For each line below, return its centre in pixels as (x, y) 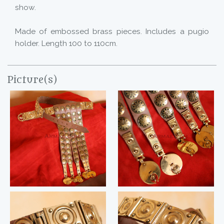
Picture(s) (32, 80)
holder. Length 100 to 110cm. (66, 43)
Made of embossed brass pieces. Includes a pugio (112, 31)
